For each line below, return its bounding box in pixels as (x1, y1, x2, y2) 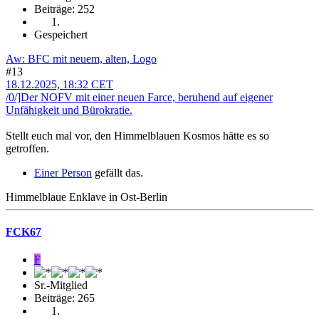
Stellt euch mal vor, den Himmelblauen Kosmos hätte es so (6, 129, 269, 142)
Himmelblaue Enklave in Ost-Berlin (6, 190, 167, 203)
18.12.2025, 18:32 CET (6, 78, 113, 90)
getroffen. (6, 142, 49, 155)
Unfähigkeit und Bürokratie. (6, 103, 132, 116)
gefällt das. (92, 166, 143, 179)
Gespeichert (34, 28, 88, 41)
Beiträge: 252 (34, 2, 95, 15)
